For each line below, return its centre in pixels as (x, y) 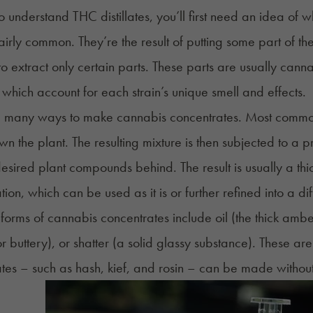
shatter (91, 243)
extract (29, 67)
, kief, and (129, 268)
